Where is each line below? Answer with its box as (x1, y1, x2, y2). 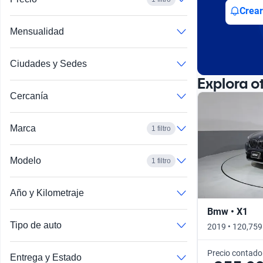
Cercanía (10, 91, 48, 102)
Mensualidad (10, 26, 64, 37)
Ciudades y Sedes (10, 59, 87, 69)
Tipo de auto (10, 220, 62, 231)
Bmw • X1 (207, 205, 248, 217)
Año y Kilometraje (10, 188, 84, 198)
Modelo (10, 156, 41, 166)
